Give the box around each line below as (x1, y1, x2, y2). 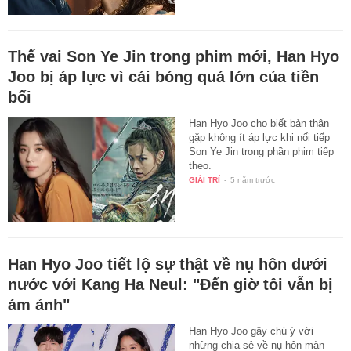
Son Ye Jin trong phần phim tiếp (189, 146, 335, 158)
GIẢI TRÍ (189, 175, 221, 185)
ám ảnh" (8, 295, 70, 313)
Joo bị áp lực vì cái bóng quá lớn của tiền (8, 68, 319, 86)
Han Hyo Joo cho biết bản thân (189, 118, 330, 130)
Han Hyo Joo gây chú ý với (189, 324, 314, 337)
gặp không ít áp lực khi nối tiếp (189, 132, 331, 144)
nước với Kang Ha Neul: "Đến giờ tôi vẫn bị (8, 275, 333, 293)
